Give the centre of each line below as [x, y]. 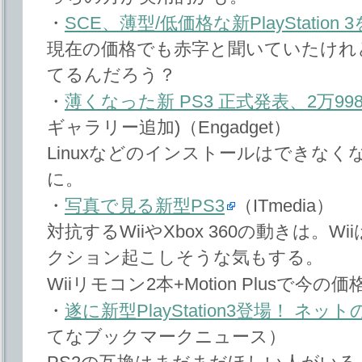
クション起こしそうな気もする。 [185, 258]
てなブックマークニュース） [166, 337]
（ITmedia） [284, 206]
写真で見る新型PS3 [145, 206]
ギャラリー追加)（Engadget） [169, 127]
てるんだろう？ [112, 74]
